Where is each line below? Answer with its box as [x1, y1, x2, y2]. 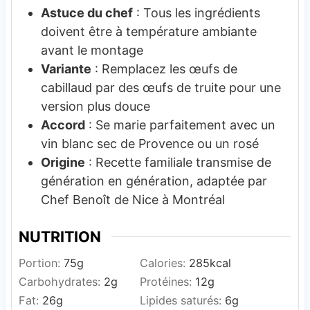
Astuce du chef [40, 5, 133, 20]
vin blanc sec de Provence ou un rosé [40, 136, 259, 151]
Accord [40, 117, 85, 132]
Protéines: [139, 274, 195, 289]
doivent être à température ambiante [40, 24, 257, 39]
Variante [40, 61, 91, 76]
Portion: [18, 255, 64, 270]
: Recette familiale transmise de [84, 154, 271, 170]
